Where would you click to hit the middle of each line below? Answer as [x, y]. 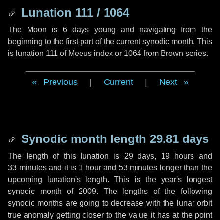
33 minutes [27, 168]
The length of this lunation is [66, 156]
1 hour [90, 168]
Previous [60, 82]
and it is [62, 168]
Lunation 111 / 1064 [73, 13]
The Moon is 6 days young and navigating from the [110, 30]
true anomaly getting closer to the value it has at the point [110, 215]
